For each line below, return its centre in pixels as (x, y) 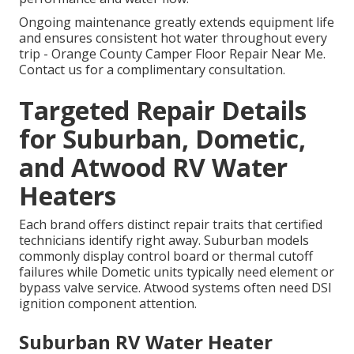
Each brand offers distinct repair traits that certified (171, 225)
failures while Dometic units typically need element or (177, 272)
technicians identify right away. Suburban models (164, 241)
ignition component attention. (108, 304)
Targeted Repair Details (163, 111)
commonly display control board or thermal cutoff (166, 256)
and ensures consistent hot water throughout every (173, 38)
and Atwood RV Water (153, 168)
